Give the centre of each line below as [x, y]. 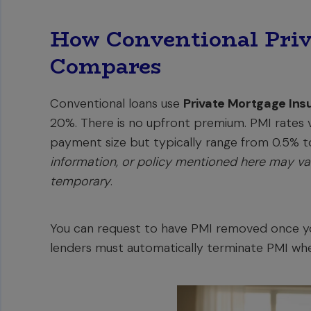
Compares [106, 66]
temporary [80, 181]
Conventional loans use [117, 103]
